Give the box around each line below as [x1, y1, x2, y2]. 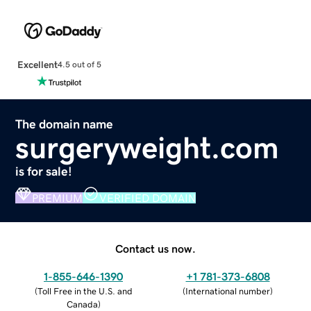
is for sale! [15, 165, 73, 178]
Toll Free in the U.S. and [37, 286, 133, 296]
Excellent [17, 59, 58, 69]
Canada [66, 299, 98, 309]
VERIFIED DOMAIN [99, 192, 196, 203]
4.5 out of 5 [57, 60, 101, 69]
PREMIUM [32, 192, 83, 203]
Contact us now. [115, 242, 196, 254]
